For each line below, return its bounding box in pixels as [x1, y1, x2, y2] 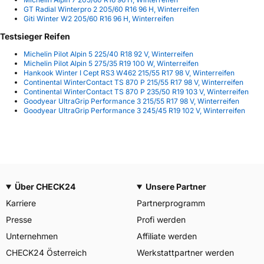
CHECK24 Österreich [6, 247, 87, 258]
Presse [6, 214, 32, 225]
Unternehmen [6, 231, 58, 241]
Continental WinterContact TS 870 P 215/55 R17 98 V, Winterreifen [24, 78, 243, 87]
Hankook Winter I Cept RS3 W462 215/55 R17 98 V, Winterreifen [24, 68, 235, 78]
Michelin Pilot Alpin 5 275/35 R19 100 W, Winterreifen [24, 59, 199, 68]
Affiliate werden [137, 231, 197, 241]
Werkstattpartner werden [137, 247, 234, 258]
